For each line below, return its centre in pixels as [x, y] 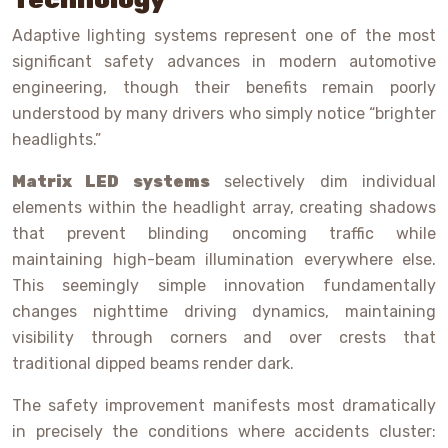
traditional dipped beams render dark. [153, 364]
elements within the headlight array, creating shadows [224, 208]
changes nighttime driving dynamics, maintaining [224, 312]
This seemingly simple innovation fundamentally [224, 286]
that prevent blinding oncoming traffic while [224, 234]
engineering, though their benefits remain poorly [224, 88]
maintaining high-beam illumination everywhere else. [224, 260]
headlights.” [56, 140]
